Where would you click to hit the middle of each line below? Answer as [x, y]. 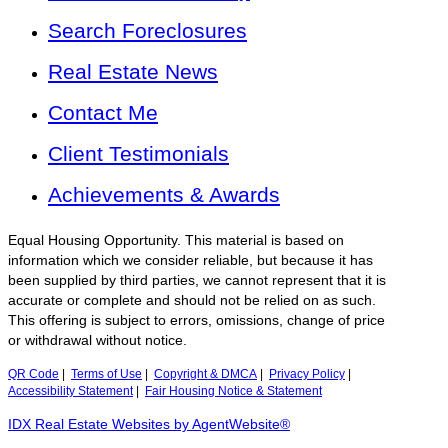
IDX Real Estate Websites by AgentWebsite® [149, 425]
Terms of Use [106, 374]
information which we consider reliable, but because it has [190, 261]
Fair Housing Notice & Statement [233, 391]
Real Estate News [133, 72]
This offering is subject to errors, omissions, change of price [196, 321]
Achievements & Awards [164, 195]
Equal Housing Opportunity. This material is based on [176, 241]
